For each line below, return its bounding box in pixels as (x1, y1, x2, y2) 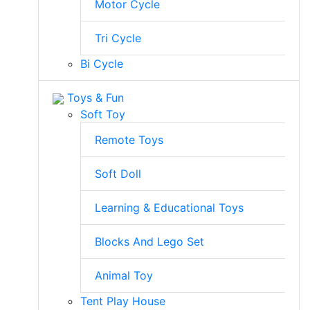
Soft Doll (95, 167, 141, 181)
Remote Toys (95, 133, 163, 147)
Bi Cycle (80, 57, 123, 71)
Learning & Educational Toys (95, 201, 244, 215)
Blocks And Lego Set (95, 235, 204, 248)
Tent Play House (80, 294, 165, 308)
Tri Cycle (95, 31, 141, 45)
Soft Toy (80, 107, 125, 121)
